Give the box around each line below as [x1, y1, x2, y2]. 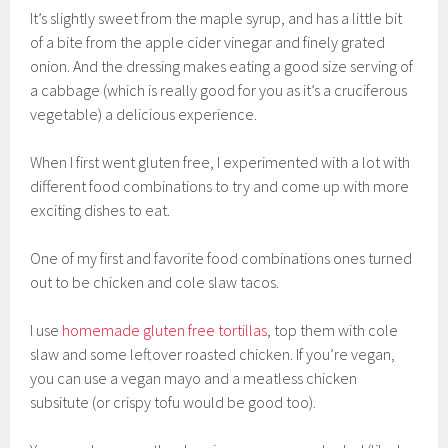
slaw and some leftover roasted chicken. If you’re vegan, [30, 344, 396, 365]
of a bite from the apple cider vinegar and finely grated [30, 32, 386, 53]
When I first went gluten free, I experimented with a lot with [30, 152, 411, 173]
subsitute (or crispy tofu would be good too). [30, 392, 317, 413]
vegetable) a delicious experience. [30, 104, 258, 125]
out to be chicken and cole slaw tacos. [30, 272, 280, 293]
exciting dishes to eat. [30, 200, 171, 221]
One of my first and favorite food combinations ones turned [30, 248, 413, 269]
